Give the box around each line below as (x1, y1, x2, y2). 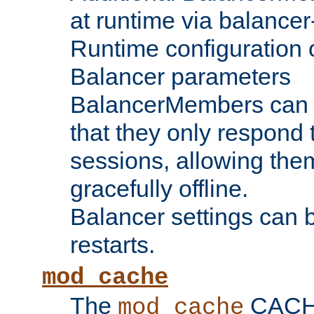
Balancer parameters (70, 63, 291, 90)
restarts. (70, 231, 155, 259)
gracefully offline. (70, 175, 248, 203)
